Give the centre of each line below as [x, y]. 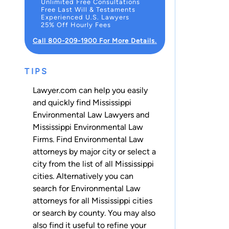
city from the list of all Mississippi [93, 164]
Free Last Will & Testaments [88, 9]
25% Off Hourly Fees [76, 25]
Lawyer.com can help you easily [90, 90]
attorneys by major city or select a [94, 151]
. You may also [130, 213]
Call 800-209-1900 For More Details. [95, 40]
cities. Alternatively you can [83, 176]
